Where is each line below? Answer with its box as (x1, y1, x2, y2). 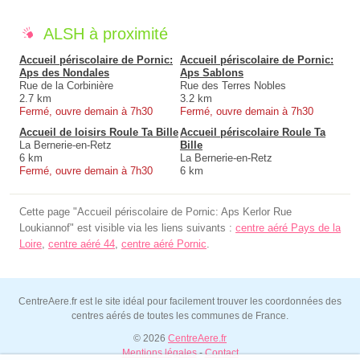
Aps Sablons (180, 66, 243, 79)
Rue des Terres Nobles (180, 79, 286, 92)
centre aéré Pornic (121, 237, 207, 250)
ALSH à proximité (43, 24, 168, 43)
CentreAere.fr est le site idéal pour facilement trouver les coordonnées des (18, 295, 342, 307)
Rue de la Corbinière (19, 79, 113, 92)
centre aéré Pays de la (235, 221, 341, 234)
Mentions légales (121, 346, 197, 358)
